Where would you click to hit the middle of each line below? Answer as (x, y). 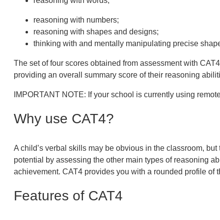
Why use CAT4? (64, 119)
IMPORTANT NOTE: (50, 95)
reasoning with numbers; (77, 20)
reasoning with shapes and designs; (97, 32)
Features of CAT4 (68, 196)
